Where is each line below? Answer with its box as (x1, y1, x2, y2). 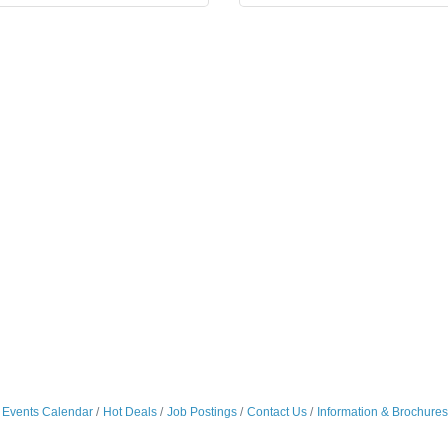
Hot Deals (102, 405, 157, 419)
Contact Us (246, 405, 307, 419)
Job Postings (166, 405, 237, 419)
